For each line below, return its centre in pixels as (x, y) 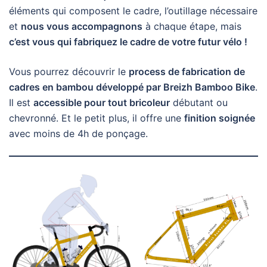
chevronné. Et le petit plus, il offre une (97, 118)
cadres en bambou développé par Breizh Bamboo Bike (132, 87)
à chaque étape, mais (192, 26)
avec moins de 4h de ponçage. (78, 133)
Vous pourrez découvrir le (69, 72)
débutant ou (199, 103)
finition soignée (220, 118)
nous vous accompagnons (82, 26)
